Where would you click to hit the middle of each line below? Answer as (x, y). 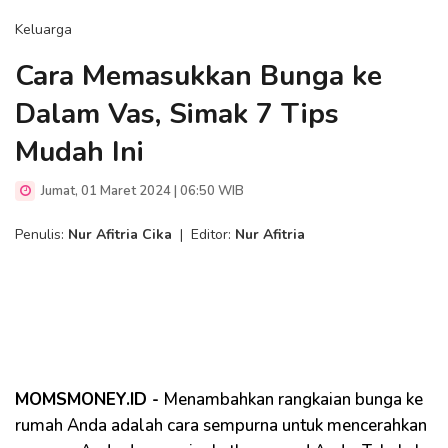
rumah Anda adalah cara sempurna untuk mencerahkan (221, 425)
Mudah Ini (79, 152)
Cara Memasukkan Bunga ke (198, 76)
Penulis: (41, 234)
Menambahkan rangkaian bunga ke (293, 399)
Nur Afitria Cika (120, 234)
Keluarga (43, 29)
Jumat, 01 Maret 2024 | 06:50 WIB (141, 191)
